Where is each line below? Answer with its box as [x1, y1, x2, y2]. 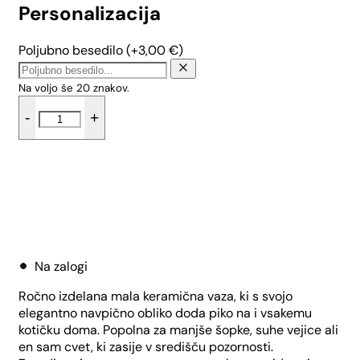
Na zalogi [35, 258, 88, 276]
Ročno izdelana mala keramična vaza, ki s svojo [18, 288, 292, 305]
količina [38, 196, 82, 214]
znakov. [90, 80, 129, 95]
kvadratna [38, 112, 97, 129]
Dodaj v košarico [129, 207, 225, 222]
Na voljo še [18, 80, 76, 95]
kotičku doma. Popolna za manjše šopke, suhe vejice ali [18, 321, 338, 339]
